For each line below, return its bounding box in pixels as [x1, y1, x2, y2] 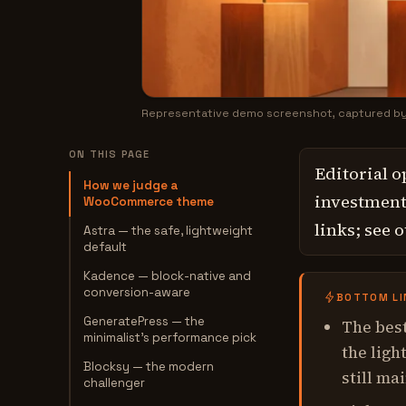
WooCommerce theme [83, 194, 214, 209]
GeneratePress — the [83, 314, 205, 329]
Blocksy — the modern [83, 359, 214, 374]
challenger [83, 375, 145, 391]
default [83, 239, 127, 255]
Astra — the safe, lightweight [83, 223, 253, 238]
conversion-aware [83, 285, 190, 300]
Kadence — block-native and [83, 268, 251, 284]
